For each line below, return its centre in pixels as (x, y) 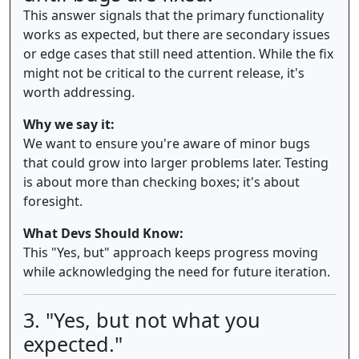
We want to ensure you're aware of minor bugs (167, 143)
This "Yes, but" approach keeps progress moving (171, 252)
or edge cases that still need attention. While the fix (178, 53)
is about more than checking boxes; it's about (161, 182)
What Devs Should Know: (103, 233)
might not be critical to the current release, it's (164, 73)
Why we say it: (69, 124)
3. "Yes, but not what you (142, 319)
